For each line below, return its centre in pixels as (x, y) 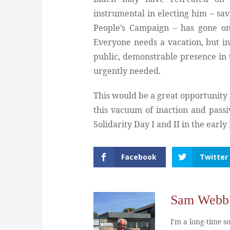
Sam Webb (200, 200)
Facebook (139, 157)
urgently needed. (127, 71)
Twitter (214, 157)
